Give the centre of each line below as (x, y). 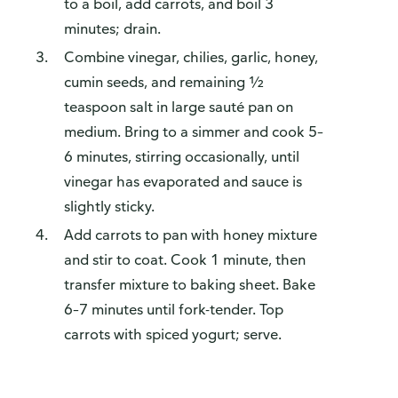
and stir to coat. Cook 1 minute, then (185, 260)
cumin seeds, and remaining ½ (164, 82)
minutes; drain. (112, 29)
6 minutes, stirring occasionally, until (182, 157)
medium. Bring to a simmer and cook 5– (194, 132)
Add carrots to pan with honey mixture (191, 235)
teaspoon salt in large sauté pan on (179, 107)
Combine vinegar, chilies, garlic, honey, (191, 57)
